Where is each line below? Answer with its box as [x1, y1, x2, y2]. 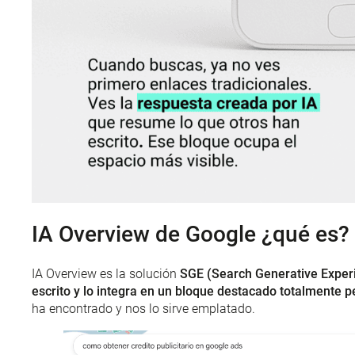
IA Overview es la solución [32, 265, 180, 281]
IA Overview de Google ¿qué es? [32, 220, 349, 247]
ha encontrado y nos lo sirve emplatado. [32, 300, 255, 316]
